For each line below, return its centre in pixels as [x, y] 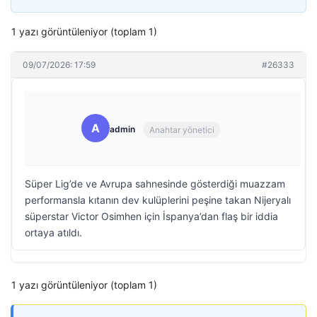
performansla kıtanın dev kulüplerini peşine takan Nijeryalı [158, 200]
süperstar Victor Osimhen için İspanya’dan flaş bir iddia [151, 216]
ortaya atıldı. [53, 232]
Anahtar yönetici [182, 129]
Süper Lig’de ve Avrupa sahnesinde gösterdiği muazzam [155, 184]
